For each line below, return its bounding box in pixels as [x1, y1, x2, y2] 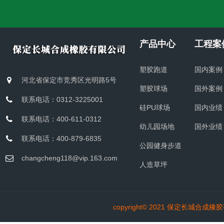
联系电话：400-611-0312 [21, 125, 101, 133]
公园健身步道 [139, 152, 181, 160]
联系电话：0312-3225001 [21, 106, 103, 114]
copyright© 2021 [112, 213, 167, 221]
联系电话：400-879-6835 [21, 145, 101, 153]
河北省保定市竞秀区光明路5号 [21, 86, 116, 94]
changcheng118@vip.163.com [21, 164, 117, 172]
